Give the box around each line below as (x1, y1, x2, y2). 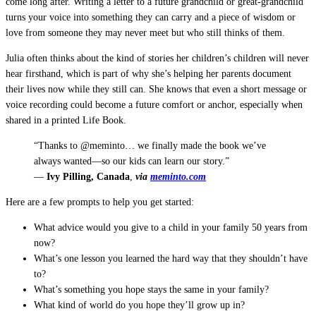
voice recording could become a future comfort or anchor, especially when (6, 99, 303, 110)
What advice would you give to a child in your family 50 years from (34, 221, 308, 233)
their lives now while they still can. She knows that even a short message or (6, 83, 307, 95)
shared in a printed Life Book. (6, 114, 126, 126)
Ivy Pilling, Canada (47, 171, 130, 182)
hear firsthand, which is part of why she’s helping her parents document (6, 68, 291, 79)
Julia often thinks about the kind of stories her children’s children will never (6, 52, 309, 63)
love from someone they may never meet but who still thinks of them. (6, 27, 285, 38)
